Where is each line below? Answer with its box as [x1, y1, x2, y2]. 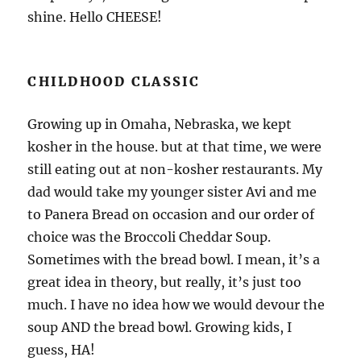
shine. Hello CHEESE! [27, 8, 163, 25]
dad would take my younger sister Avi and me [27, 183, 317, 200]
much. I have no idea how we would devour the [27, 296, 326, 313]
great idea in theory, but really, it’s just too [27, 273, 302, 290]
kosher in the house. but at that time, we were [27, 138, 322, 155]
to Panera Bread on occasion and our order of [27, 205, 315, 222]
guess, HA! [27, 341, 96, 358]
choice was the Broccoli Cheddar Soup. [27, 228, 272, 245]
